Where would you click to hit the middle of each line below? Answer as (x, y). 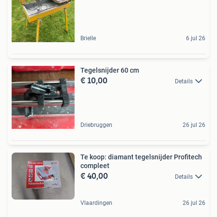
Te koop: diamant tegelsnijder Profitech (141, 157)
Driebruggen (96, 125)
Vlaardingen (96, 203)
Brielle (88, 38)
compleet (95, 165)
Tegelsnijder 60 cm (110, 70)
